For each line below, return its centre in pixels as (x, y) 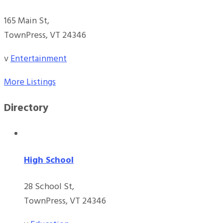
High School (49, 161)
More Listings (30, 83)
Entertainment (39, 59)
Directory (26, 109)
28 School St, (49, 187)
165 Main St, (27, 21)
